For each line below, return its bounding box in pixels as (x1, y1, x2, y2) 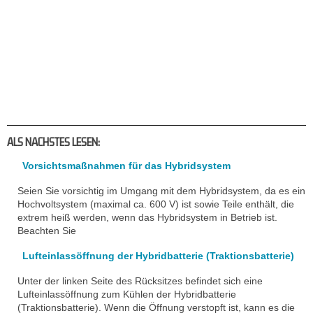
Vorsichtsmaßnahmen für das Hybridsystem (22, 160, 231, 172)
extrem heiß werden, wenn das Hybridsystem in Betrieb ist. (17, 212, 277, 224)
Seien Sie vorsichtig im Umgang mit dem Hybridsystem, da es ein (17, 185, 305, 197)
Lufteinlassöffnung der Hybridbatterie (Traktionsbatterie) (22, 250, 294, 262)
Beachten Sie (17, 225, 76, 237)
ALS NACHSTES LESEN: (7, 136, 100, 149)
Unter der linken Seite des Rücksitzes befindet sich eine (17, 275, 263, 287)
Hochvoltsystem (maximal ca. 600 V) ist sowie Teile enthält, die (17, 198, 294, 210)
